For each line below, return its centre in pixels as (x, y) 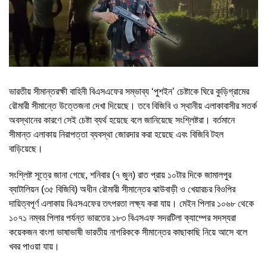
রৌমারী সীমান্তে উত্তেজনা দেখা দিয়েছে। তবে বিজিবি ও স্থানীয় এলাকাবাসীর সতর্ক (133, 105)
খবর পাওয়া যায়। (34, 246)
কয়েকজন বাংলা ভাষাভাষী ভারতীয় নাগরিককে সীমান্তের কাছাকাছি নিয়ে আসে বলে (128, 232)
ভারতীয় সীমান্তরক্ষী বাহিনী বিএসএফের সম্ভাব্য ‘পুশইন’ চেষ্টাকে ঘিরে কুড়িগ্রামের (129, 91)
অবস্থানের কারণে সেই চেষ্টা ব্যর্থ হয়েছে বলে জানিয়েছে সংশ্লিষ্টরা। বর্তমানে (122, 120)
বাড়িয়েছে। (26, 148)
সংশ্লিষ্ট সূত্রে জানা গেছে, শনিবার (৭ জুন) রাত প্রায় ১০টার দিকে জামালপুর (120, 175)
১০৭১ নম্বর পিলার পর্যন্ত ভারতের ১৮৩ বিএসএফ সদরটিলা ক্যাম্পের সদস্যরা (122, 218)
